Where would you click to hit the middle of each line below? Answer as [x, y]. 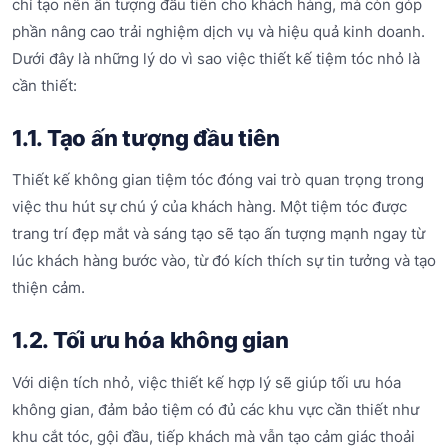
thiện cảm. [48, 288]
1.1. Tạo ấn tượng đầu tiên [146, 137]
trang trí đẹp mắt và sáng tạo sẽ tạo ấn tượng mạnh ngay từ [218, 234]
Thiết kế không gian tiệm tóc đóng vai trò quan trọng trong [218, 180]
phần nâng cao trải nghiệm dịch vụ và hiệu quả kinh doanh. [218, 31]
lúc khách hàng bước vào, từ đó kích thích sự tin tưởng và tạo [224, 261]
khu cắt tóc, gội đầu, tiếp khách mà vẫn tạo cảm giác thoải [213, 436]
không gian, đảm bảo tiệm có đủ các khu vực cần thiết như [215, 409]
